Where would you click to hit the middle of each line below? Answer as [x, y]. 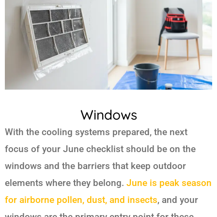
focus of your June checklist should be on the [100, 149]
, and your [178, 200]
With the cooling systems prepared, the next [96, 132]
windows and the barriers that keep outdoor [95, 166]
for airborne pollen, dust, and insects [81, 200]
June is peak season [169, 183]
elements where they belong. [66, 183]
